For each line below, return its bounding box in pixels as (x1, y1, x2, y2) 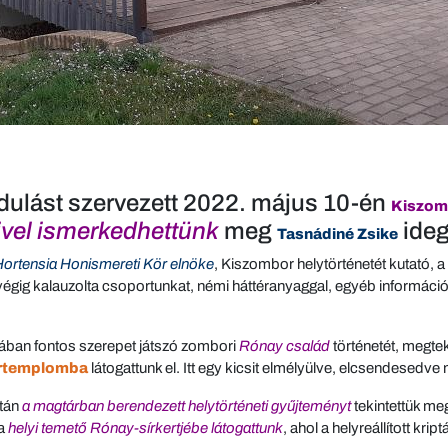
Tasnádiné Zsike (277, 226, 398, 242)
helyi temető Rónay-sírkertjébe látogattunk (5, 420, 283, 436)
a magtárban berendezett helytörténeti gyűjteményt (22, 398, 351, 414)
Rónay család (239, 338, 330, 354)
